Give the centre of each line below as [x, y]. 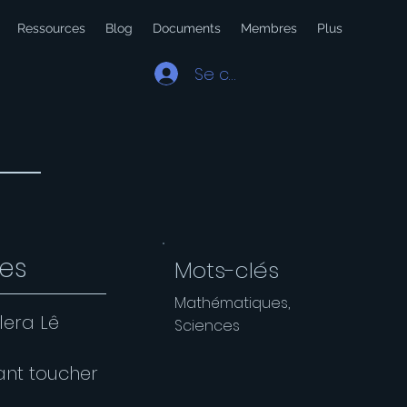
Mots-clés [227, 270]
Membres [269, 28]
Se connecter [248, 74]
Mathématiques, [233, 303]
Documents [187, 28]
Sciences [208, 326]
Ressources [51, 28]
